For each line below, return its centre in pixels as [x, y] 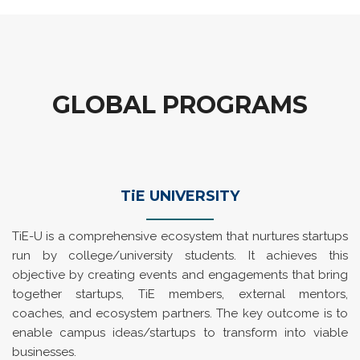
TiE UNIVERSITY [180, 196]
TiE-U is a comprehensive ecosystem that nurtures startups [180, 236]
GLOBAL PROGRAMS [180, 105]
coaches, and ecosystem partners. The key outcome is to [180, 313]
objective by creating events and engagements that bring [180, 275]
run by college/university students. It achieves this [180, 256]
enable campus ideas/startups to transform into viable [180, 333]
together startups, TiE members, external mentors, [180, 294]
